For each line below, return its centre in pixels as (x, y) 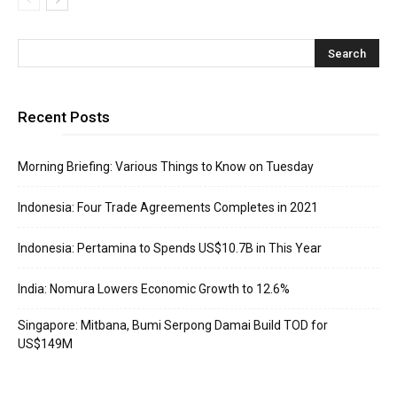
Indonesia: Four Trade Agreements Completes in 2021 (168, 207)
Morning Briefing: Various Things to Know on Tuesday (166, 167)
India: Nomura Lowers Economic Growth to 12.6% (154, 289)
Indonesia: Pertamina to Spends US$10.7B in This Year (170, 248)
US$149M (45, 344)
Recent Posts (64, 117)
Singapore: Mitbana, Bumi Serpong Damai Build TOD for (173, 325)
